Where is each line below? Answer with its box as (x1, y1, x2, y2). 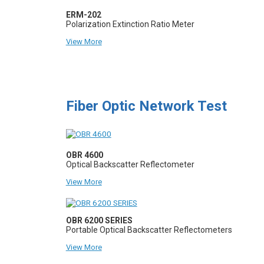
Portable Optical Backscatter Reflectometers (65, 225, 232, 235)
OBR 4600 (65, 150, 103, 160)
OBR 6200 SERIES (65, 215, 133, 225)
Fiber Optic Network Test (65, 97, 227, 114)
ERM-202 (65, 9, 101, 19)
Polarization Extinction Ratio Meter (65, 19, 194, 29)
